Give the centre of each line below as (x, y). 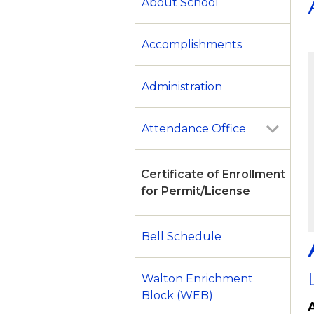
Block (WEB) (177, 296)
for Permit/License (196, 191)
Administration (182, 87)
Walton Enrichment (197, 279)
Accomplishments (192, 45)
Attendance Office (194, 129)
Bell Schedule (182, 237)
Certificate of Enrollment (213, 175)
